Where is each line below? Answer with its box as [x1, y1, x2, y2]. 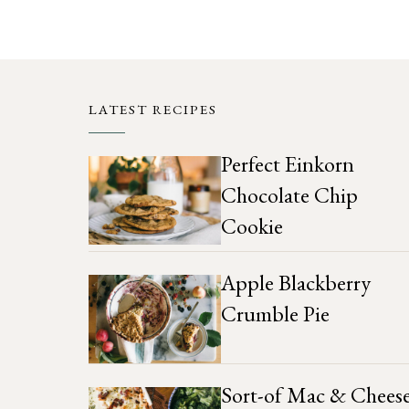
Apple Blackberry [221, 268, 372, 298]
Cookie [221, 212, 284, 241]
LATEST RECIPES [89, 100, 217, 119]
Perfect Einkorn [221, 150, 355, 179]
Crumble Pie [221, 299, 330, 329]
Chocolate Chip [221, 181, 359, 210]
